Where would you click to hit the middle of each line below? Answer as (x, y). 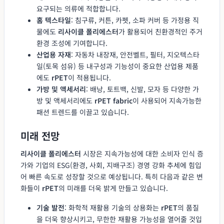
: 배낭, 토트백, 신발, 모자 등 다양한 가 (142, 89)
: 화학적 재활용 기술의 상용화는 (113, 207)
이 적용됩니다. (89, 77)
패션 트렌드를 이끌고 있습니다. (83, 112)
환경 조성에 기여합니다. (72, 43)
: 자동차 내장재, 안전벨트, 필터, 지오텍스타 (135, 54)
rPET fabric (113, 100)
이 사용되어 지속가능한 (167, 100)
